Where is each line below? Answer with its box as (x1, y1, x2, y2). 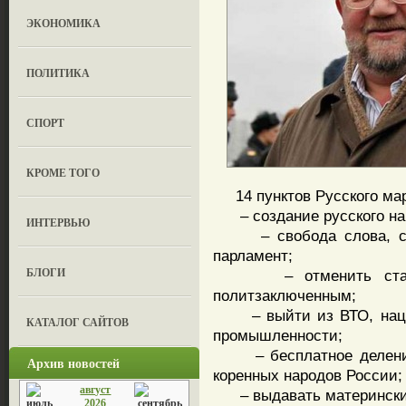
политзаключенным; (213, 286, 356, 304)
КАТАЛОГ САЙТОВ (26, 314, 130, 330)
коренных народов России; (213, 366, 402, 384)
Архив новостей (27, 353, 120, 372)
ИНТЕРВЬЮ (26, 215, 92, 230)
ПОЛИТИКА (26, 65, 91, 81)
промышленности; (213, 326, 343, 344)
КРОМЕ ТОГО (26, 165, 101, 180)
